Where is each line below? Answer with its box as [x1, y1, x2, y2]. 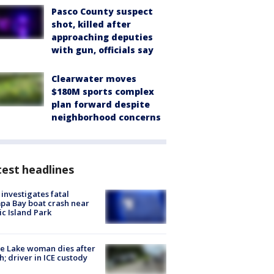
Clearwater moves [51, 72, 136, 84]
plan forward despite [51, 98, 150, 110]
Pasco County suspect [51, 5, 153, 17]
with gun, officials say [51, 43, 154, 56]
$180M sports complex [51, 85, 154, 97]
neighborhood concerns [51, 111, 161, 123]
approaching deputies [51, 31, 153, 43]
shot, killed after [51, 18, 131, 30]
